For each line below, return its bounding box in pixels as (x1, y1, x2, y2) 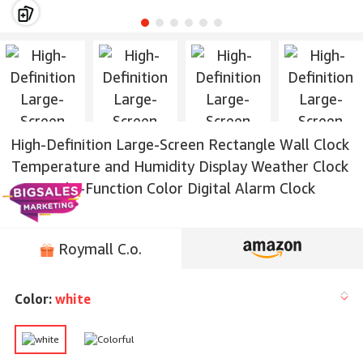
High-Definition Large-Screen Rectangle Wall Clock (10, 135, 349, 153)
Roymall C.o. (54, 239, 142, 258)
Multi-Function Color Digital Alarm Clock (44, 179, 315, 197)
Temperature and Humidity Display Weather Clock (11, 157, 348, 175)
